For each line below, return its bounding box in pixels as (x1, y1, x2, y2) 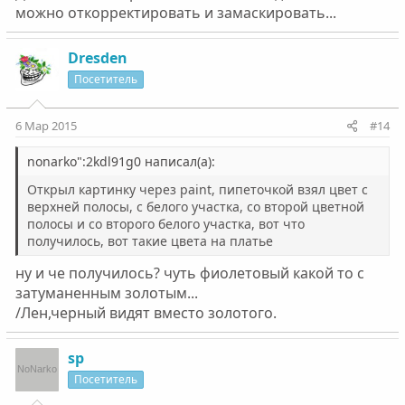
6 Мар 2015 (14, 117, 77, 134)
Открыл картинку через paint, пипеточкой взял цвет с (26, 180, 368, 198)
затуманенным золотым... (14, 282, 198, 303)
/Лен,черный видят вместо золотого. (14, 302, 277, 323)
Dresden (67, 47, 127, 68)
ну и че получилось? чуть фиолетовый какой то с (14, 262, 364, 283)
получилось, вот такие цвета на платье (26, 231, 273, 250)
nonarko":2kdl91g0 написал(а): (26, 152, 215, 170)
